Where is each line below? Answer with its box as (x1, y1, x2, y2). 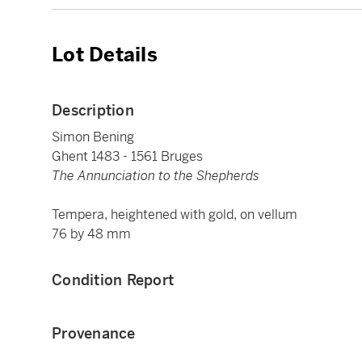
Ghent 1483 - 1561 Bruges (52, 148, 203, 166)
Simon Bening (52, 128, 134, 146)
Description (52, 101, 134, 120)
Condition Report (52, 271, 174, 290)
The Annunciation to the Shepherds (52, 167, 259, 185)
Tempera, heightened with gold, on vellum (52, 206, 297, 224)
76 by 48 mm (52, 225, 131, 243)
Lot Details (52, 43, 158, 68)
